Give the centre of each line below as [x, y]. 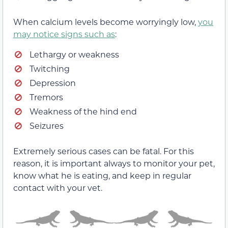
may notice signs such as [64, 34]
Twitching [50, 69]
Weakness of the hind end [83, 111]
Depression [53, 83]
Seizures [47, 126]
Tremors [46, 97]
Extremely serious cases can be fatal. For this [104, 151]
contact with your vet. [58, 188]
